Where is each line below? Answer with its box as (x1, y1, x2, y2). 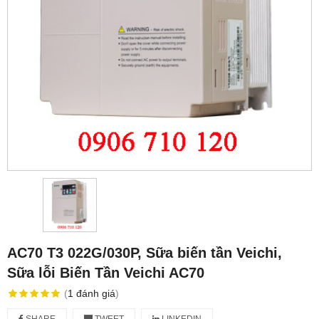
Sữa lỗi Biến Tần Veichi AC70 (7, 265, 204, 281)
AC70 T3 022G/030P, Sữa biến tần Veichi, (7, 245, 282, 261)
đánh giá (75, 288, 115, 300)
